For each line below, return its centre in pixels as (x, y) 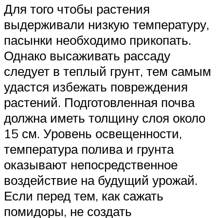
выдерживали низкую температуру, (107, 25)
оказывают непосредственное (91, 165)
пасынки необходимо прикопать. (98, 40)
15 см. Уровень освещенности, (93, 134)
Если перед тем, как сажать (84, 196)
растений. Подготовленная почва (99, 102)
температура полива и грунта (89, 149)
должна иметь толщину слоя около (105, 118)
